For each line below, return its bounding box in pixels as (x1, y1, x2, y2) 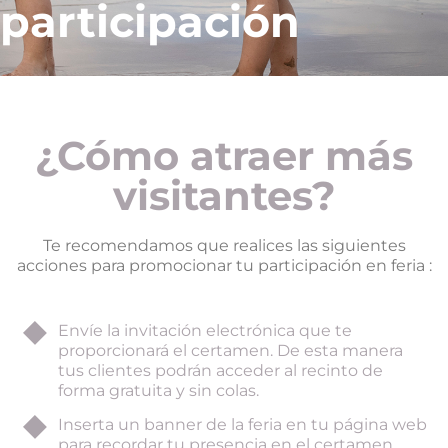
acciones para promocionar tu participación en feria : (16, 256, 432, 276)
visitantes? (112, 171, 336, 221)
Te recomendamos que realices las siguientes (42, 236, 406, 256)
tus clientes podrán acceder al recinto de (58, 360, 383, 380)
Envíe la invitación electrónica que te (58, 320, 352, 340)
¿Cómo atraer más (35, 131, 413, 181)
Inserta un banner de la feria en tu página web (58, 414, 427, 434)
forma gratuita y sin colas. (58, 380, 259, 400)
